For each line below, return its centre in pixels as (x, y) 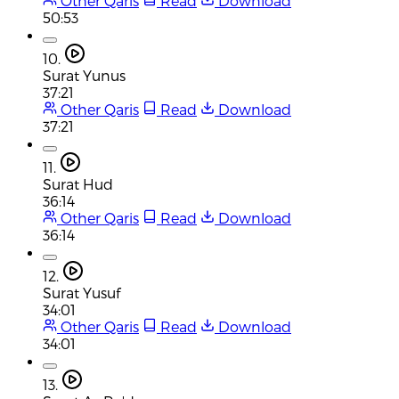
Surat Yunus (84, 75)
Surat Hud (78, 183)
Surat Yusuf (81, 292)
